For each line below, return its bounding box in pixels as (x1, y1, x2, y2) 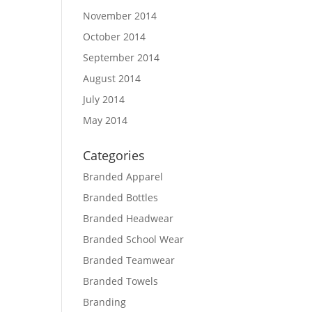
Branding (83, 295, 127, 309)
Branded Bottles (83, 191, 159, 204)
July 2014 (83, 93, 125, 106)
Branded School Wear (83, 233, 185, 246)
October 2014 (83, 30, 146, 43)
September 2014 (83, 51, 160, 64)
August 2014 (83, 72, 141, 85)
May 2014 (83, 114, 128, 127)
